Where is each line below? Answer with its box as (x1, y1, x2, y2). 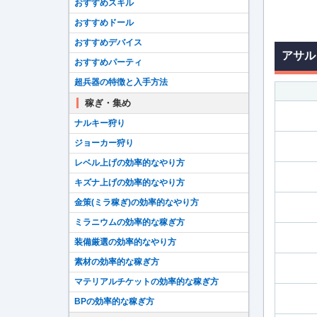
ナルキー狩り (74, 118, 125, 128)
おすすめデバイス (74, 38, 142, 47)
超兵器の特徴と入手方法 (74, 77, 168, 87)
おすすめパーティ (74, 57, 142, 67)
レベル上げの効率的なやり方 (74, 158, 185, 168)
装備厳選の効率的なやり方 (74, 237, 176, 247)
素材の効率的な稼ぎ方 (74, 257, 159, 267)
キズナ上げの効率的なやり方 (74, 178, 185, 188)
